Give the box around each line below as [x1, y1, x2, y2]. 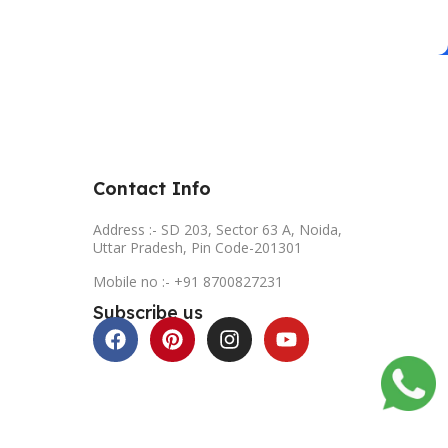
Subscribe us [92, 300, 203, 324]
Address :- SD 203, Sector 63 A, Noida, [92, 219, 342, 239]
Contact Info [92, 176, 211, 200]
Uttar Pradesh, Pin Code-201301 [92, 237, 302, 257]
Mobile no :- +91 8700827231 [92, 271, 283, 291]
